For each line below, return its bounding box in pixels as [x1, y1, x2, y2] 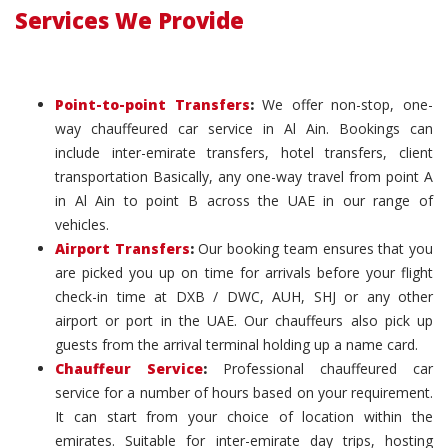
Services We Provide [15, 5, 244, 35]
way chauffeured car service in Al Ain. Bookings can [55, 119, 433, 138]
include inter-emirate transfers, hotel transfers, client [55, 143, 433, 162]
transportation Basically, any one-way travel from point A [55, 167, 433, 186]
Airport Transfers [55, 239, 190, 258]
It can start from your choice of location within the [55, 407, 433, 426]
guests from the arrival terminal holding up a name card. [55, 335, 418, 354]
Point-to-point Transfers [55, 95, 250, 114]
